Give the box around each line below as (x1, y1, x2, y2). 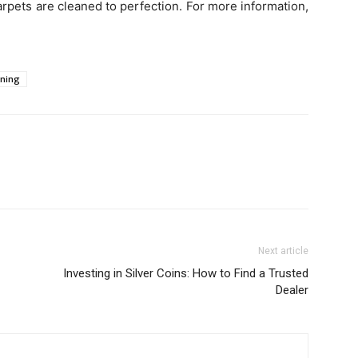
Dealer (276, 283, 308, 297)
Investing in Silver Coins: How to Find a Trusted (63, 266, 308, 280)
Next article (258, 245, 308, 257)
